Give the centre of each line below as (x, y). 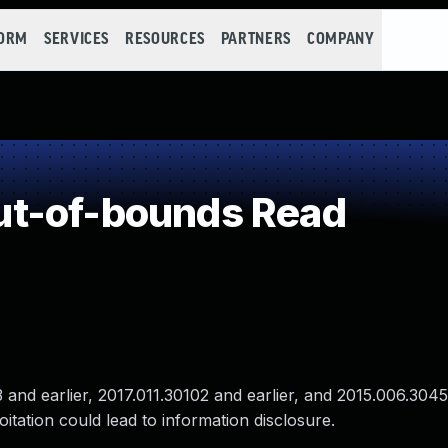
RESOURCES (165, 39)
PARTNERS (255, 39)
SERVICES (76, 39)
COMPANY (340, 39)
